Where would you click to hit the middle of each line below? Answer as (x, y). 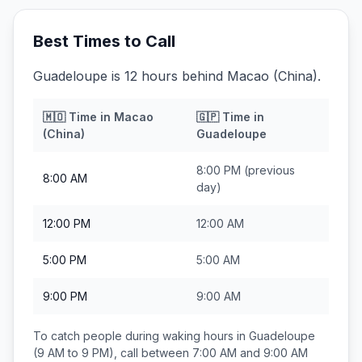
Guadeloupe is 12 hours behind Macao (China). (177, 76)
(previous (268, 170)
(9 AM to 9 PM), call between (113, 353)
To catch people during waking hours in (141, 336)
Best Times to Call (104, 41)
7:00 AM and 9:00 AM (250, 353)
